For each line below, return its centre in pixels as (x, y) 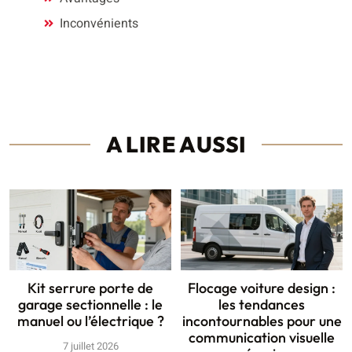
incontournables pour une (262, 321)
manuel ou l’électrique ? (90, 321)
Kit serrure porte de (90, 288)
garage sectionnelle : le (90, 304)
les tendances (262, 304)
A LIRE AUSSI (176, 144)
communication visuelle (262, 337)
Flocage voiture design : (262, 288)
